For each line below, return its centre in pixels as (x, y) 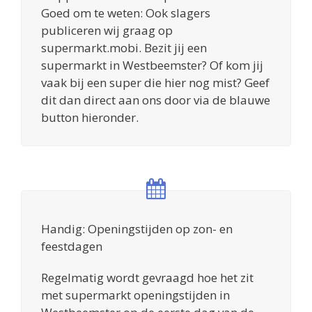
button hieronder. (90, 117)
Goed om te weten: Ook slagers (126, 13)
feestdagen (72, 246)
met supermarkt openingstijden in (135, 295)
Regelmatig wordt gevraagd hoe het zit (147, 277)
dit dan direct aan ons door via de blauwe (156, 100)
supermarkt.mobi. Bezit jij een (124, 47)
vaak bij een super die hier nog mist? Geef (155, 82)
